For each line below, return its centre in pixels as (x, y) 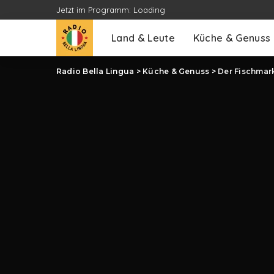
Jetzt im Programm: (95, 10)
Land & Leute (143, 38)
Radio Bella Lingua (95, 71)
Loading (149, 10)
